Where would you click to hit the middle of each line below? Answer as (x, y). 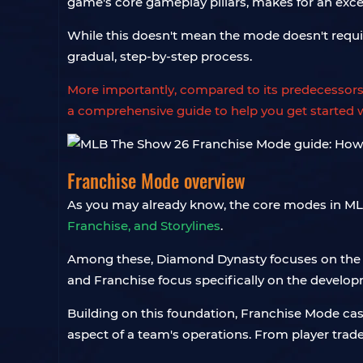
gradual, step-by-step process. (160, 56)
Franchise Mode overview (156, 181)
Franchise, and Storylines (144, 226)
